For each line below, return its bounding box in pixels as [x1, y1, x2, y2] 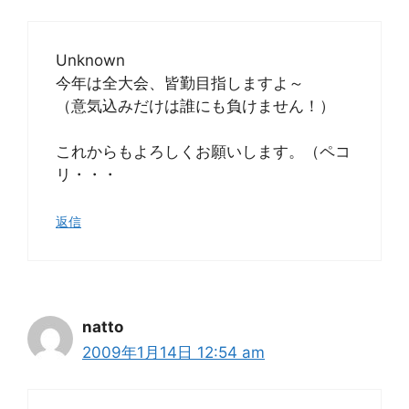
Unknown [56, 50, 125, 69]
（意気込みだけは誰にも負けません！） [56, 96, 335, 115]
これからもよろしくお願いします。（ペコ [56, 142, 351, 161]
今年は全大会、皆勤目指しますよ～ [56, 73, 304, 92]
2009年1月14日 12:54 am [82, 342, 265, 362]
